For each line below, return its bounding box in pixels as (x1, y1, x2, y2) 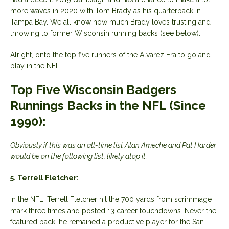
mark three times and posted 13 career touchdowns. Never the (10, 206, 216, 215)
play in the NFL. (10, 61, 61, 70)
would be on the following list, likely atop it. (10, 152, 147, 161)
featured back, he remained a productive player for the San (10, 217, 204, 226)
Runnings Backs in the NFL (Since (10, 98, 206, 113)
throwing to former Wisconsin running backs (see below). (10, 29, 200, 37)
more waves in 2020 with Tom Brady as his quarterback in (10, 6, 201, 15)
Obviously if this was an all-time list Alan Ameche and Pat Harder (10, 141, 216, 149)
